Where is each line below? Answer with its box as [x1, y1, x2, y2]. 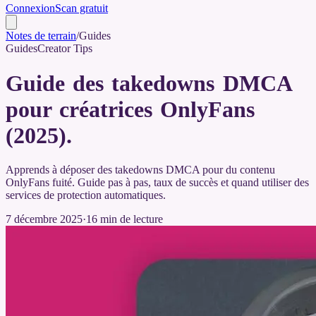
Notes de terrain [6, 30, 76, 42]
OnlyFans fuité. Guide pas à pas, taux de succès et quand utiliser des [6, 176, 309, 189]
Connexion [6, 2, 55, 15]
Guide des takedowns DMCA [6, 70, 291, 96]
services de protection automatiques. [6, 189, 166, 202]
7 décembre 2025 [6, 213, 83, 226]
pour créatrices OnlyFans [6, 96, 255, 122]
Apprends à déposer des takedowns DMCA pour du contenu [6, 164, 275, 176]
